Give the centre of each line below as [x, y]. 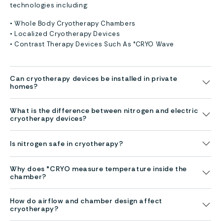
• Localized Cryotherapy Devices [65, 34]
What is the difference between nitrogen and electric [104, 110]
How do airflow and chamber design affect [86, 201]
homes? [24, 86]
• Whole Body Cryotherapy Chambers [73, 23]
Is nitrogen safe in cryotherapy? [67, 143]
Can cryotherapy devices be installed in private [94, 78]
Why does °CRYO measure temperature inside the [98, 168]
